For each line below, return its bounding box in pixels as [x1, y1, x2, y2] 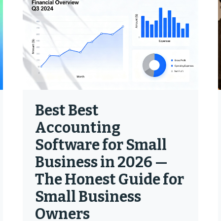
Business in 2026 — [35, 153, 168, 171]
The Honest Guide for [35, 171, 184, 188]
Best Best [35, 102, 99, 119]
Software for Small [35, 136, 167, 154]
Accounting [35, 119, 120, 137]
